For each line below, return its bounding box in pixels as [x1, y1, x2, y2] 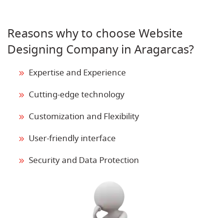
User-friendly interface [29, 132, 116, 145]
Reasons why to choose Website [7, 24, 183, 42]
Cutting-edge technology [29, 88, 125, 101]
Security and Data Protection [29, 154, 139, 166]
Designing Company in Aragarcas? [7, 40, 194, 58]
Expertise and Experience [29, 66, 126, 79]
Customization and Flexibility [29, 110, 139, 123]
